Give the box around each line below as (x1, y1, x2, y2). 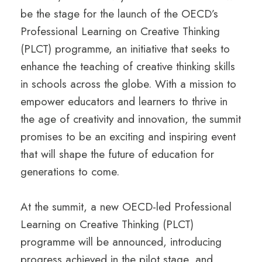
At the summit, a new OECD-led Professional (20, 199, 232, 215)
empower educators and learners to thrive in (20, 94, 227, 109)
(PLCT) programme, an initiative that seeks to (20, 41, 230, 57)
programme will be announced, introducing (20, 234, 222, 250)
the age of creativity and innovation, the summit (20, 111, 241, 127)
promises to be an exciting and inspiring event (20, 129, 236, 144)
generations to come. (20, 164, 119, 180)
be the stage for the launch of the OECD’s (20, 6, 218, 22)
